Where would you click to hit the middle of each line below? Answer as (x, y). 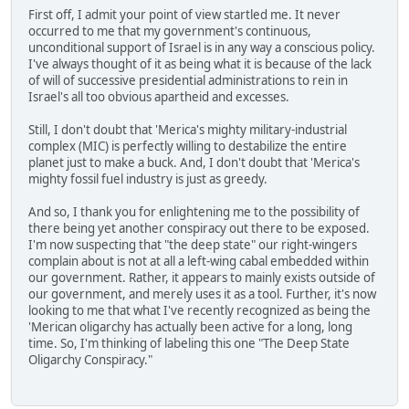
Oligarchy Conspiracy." (90, 360)
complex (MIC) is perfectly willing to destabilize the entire (188, 147)
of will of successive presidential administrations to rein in (188, 81)
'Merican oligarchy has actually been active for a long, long (190, 327)
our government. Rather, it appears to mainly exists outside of (202, 278)
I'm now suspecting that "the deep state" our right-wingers (193, 245)
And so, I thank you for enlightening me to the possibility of (194, 212)
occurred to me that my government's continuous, (170, 31)
